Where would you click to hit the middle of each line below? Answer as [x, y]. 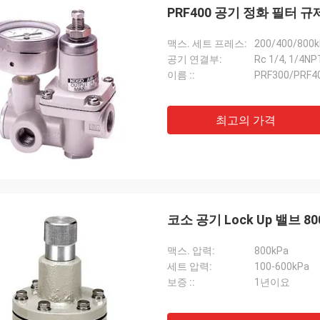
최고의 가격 [246, 120]
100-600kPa [282, 266]
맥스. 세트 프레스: [207, 44]
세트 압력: [190, 266]
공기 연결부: [195, 59]
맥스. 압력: [191, 251]
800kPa [271, 251]
